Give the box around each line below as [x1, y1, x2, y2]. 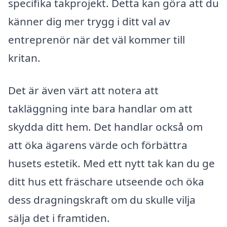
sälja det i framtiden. [8, 211, 110, 225]
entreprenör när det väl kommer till [8, 32, 185, 47]
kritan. [8, 51, 41, 65]
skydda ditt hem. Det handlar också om [8, 120, 203, 134]
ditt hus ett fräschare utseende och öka [8, 174, 204, 189]
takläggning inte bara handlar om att [8, 101, 193, 116]
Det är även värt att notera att [8, 83, 159, 98]
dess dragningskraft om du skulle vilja [8, 193, 196, 207]
